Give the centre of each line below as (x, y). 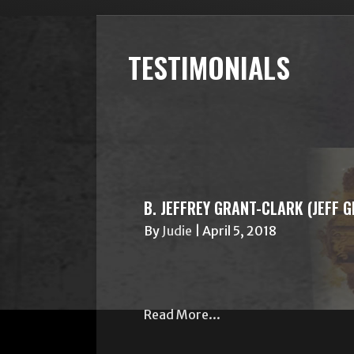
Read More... (182, 315)
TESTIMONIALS (209, 67)
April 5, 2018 (239, 231)
